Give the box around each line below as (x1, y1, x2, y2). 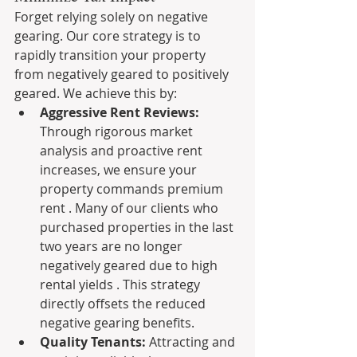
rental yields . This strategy (40, 276, 203, 293)
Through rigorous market (40, 123, 196, 140)
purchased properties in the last (40, 218, 237, 236)
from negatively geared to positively (14, 65, 232, 83)
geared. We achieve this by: (14, 84, 177, 102)
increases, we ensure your (40, 161, 200, 178)
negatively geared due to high (40, 257, 221, 274)
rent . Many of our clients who (40, 199, 222, 217)
